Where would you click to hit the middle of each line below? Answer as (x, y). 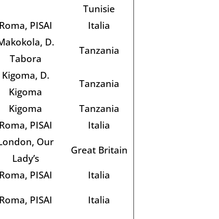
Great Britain (99, 150)
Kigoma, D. (25, 75)
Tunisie (99, 8)
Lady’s (25, 158)
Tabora (25, 58)
